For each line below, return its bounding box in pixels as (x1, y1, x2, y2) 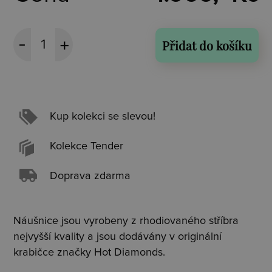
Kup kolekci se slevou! (50, 110, 156, 122)
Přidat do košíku (161, 36, 252, 53)
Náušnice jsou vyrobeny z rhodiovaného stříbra (13, 215, 239, 226)
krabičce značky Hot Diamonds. (13, 246, 166, 258)
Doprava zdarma (50, 170, 131, 182)
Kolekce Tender (50, 140, 124, 152)
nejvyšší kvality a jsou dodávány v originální (13, 231, 222, 242)
